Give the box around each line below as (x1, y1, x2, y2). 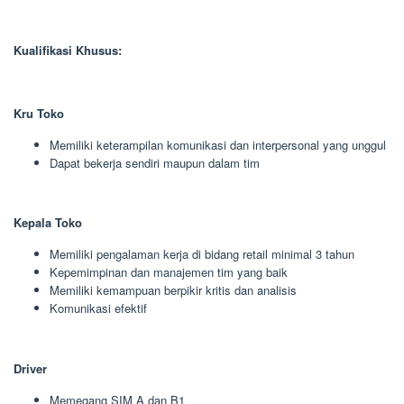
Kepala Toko (14, 214, 82, 231)
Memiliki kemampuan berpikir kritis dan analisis (50, 281, 297, 298)
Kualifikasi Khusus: (14, 41, 122, 59)
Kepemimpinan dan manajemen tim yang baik (50, 263, 288, 280)
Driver (14, 359, 47, 377)
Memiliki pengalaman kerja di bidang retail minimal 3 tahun (50, 245, 354, 262)
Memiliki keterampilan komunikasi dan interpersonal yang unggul (50, 135, 386, 153)
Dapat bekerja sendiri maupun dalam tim (50, 153, 260, 171)
